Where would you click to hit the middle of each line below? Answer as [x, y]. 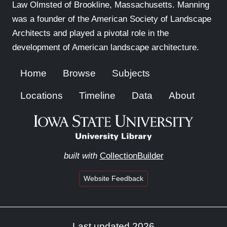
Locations [42, 96]
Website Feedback [113, 178]
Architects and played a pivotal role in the [90, 33]
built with [80, 156]
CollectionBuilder [131, 156]
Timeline [97, 96]
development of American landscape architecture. [106, 47]
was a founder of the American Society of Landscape [112, 19]
